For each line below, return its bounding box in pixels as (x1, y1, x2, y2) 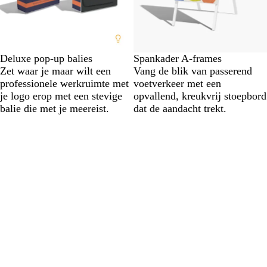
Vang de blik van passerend (133, 65, 252, 77)
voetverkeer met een (133, 77, 221, 89)
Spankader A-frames (133, 52, 222, 64)
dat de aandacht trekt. (133, 103, 226, 114)
